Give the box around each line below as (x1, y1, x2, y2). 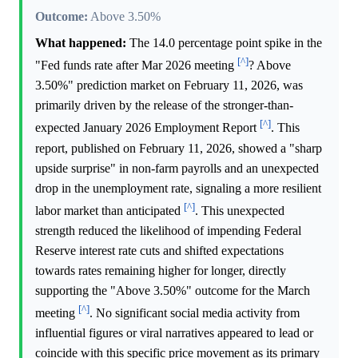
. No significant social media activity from (89, 306, 300, 320)
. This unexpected (195, 203, 284, 217)
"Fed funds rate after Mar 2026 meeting (35, 58, 237, 73)
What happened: (35, 36, 126, 50)
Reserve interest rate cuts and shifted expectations (35, 243, 284, 257)
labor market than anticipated (35, 203, 184, 217)
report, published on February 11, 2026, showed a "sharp (35, 141, 322, 155)
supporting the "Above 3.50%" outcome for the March (35, 283, 310, 297)
